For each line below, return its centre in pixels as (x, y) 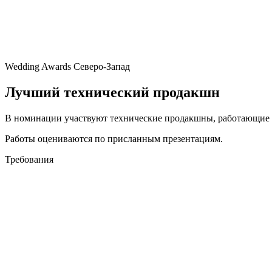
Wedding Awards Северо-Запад (67, 66)
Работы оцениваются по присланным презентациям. (114, 138)
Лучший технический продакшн (112, 92)
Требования (29, 159)
